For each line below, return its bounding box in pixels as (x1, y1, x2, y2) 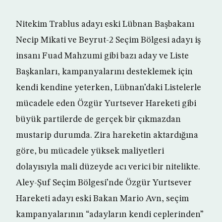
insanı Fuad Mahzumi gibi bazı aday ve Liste (16, 52, 189, 61)
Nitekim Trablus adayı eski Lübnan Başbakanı (16, 20, 194, 29)
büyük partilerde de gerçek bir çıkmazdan (16, 115, 181, 124)
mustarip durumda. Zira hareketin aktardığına (16, 131, 198, 140)
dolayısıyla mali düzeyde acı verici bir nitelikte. (16, 163, 200, 172)
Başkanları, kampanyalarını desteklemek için (16, 67, 193, 77)
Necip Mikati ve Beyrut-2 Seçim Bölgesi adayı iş (16, 36, 201, 45)
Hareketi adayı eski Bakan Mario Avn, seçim (16, 194, 189, 204)
